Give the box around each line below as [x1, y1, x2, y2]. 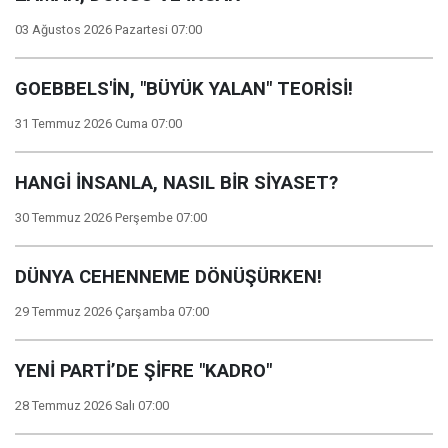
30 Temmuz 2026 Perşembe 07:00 [15, 210, 207, 225]
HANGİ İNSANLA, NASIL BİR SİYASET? [15, 172, 338, 194]
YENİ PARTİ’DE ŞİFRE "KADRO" [15, 360, 272, 382]
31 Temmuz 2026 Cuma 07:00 [15, 116, 182, 131]
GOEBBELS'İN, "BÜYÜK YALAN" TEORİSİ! [15, 78, 353, 100]
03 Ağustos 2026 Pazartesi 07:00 [15, 22, 202, 37]
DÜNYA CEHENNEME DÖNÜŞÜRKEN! [15, 266, 322, 288]
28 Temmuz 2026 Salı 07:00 [15, 398, 169, 413]
